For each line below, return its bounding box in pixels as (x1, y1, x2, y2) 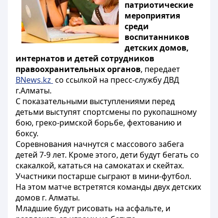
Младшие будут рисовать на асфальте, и (16, 203, 170, 214)
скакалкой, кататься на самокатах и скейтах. (16, 160, 184, 171)
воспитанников (125, 32, 189, 42)
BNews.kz (16, 74, 53, 85)
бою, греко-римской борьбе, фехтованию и (16, 117, 182, 128)
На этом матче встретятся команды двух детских (16, 182, 201, 192)
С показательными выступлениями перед (16, 96, 175, 107)
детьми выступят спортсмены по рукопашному (16, 107, 197, 117)
